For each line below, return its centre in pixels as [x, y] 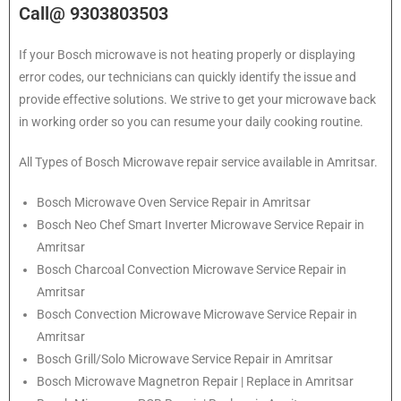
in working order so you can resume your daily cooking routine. [191, 122]
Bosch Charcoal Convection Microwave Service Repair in [192, 270]
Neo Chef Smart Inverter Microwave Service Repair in [219, 225]
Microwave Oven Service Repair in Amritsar [192, 203]
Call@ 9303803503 [94, 14]
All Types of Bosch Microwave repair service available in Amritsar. [198, 162]
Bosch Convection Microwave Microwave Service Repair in [197, 315]
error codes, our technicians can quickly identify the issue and [188, 77]
